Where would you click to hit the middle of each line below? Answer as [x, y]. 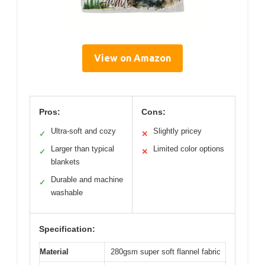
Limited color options [189, 148]
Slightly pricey [177, 131]
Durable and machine [87, 179]
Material [54, 251]
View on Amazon [132, 58]
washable [67, 192]
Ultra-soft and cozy [83, 131]
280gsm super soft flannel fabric [166, 251]
